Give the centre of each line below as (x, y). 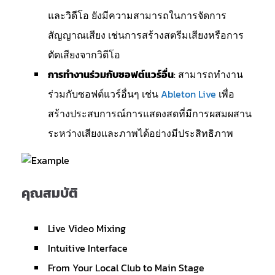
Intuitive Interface (88, 248)
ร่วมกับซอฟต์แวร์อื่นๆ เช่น (104, 94)
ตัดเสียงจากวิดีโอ (84, 55)
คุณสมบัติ (50, 193)
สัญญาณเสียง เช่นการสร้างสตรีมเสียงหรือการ (146, 35)
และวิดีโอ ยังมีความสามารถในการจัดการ (137, 15)
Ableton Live (188, 94)
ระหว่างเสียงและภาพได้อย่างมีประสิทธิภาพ (141, 133)
